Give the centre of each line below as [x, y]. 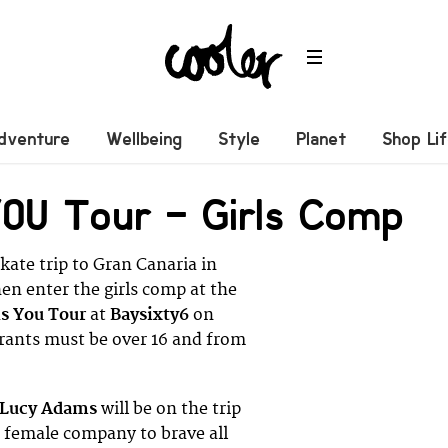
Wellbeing [144, 138]
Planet [321, 138]
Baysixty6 [149, 314]
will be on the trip [169, 408]
